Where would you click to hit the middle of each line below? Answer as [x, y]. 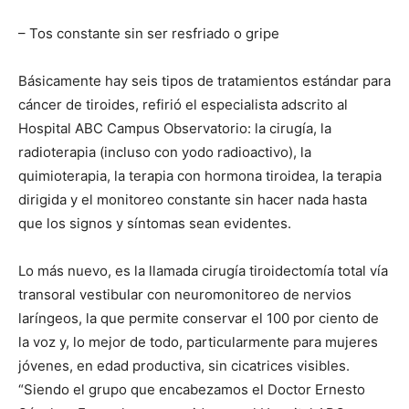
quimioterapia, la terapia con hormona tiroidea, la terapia [200, 176]
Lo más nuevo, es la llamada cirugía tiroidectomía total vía [203, 271]
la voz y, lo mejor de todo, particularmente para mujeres [198, 342]
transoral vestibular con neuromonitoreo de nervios [185, 295]
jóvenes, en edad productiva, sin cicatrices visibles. [184, 366]
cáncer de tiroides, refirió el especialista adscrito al [183, 105]
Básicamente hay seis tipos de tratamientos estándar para [204, 81]
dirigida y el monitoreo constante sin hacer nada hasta [193, 200]
